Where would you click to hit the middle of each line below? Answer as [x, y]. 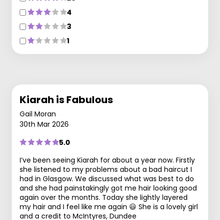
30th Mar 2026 [44, 124]
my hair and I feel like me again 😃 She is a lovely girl [109, 206]
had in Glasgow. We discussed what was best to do [107, 179]
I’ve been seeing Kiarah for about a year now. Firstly [107, 160]
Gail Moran [38, 114]
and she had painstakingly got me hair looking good [108, 188]
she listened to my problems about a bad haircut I [106, 169]
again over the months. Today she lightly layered [104, 197]
